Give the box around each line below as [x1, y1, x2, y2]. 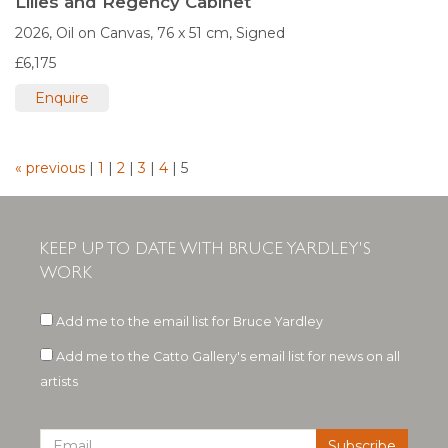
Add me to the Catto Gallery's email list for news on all [53, 349, 400, 365]
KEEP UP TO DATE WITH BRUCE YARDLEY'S [40, 238, 371, 259]
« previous [15, 159, 89, 178]
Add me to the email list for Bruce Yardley [53, 314, 323, 330]
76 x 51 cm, [157, 24, 232, 43]
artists [40, 374, 78, 390]
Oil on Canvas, [56, 24, 153, 43]
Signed [236, 24, 285, 43]
